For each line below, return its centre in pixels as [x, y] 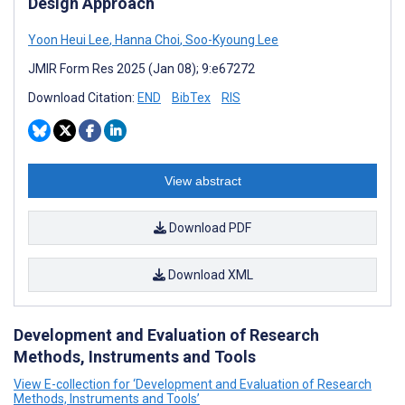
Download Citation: [83, 97]
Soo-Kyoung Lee [231, 39]
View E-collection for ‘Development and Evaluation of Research [193, 384]
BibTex [191, 97]
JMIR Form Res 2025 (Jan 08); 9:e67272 [141, 68]
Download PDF [209, 227]
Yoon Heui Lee [69, 39]
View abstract [202, 180]
